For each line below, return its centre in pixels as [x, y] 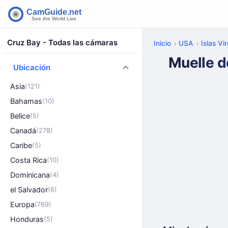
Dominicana [30, 175]
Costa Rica [28, 160]
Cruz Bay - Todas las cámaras [62, 42]
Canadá [23, 131]
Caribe [21, 145]
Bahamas [26, 101]
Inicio [162, 43]
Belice [20, 116]
